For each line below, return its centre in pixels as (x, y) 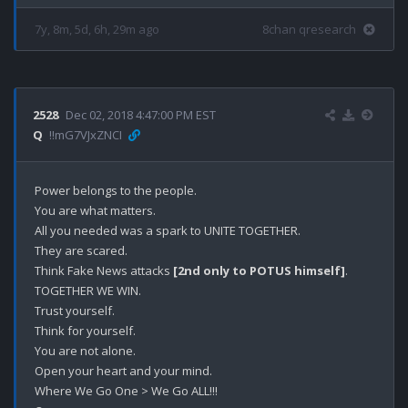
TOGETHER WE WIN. (88, 290)
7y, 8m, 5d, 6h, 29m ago (97, 29)
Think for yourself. (85, 330)
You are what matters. (95, 210)
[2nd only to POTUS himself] (259, 270)
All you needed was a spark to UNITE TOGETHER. (168, 230)
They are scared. (81, 250)
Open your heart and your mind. (123, 370)
